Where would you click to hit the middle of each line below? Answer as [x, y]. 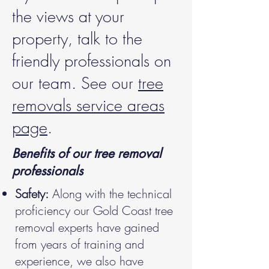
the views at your [68, 17]
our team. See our [75, 83]
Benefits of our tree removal [87, 153]
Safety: [32, 194]
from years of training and [80, 244]
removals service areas [88, 105]
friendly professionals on [92, 61]
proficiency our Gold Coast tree [94, 210]
